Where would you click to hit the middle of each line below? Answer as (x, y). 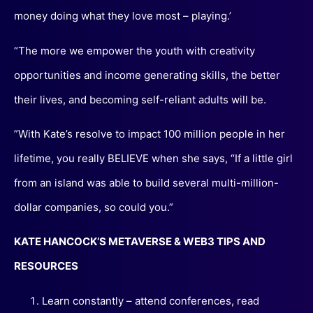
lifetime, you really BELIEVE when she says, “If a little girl (153, 159)
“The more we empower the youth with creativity (134, 50)
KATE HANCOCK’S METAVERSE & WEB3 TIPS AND (140, 242)
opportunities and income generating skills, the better (147, 75)
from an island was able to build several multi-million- (146, 183)
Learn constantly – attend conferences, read (151, 300)
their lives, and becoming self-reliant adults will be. (140, 99)
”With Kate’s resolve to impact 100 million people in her (150, 134)
